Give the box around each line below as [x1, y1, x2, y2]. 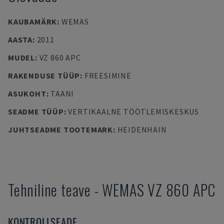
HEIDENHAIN [117, 124, 167, 134]
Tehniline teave [8, 178, 91, 201]
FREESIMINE [84, 70, 131, 80]
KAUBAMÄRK [8, 16, 57, 26]
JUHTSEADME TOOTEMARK [8, 124, 113, 134]
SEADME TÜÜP [8, 106, 64, 116]
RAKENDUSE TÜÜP [8, 70, 80, 80]
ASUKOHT [8, 88, 46, 98]
